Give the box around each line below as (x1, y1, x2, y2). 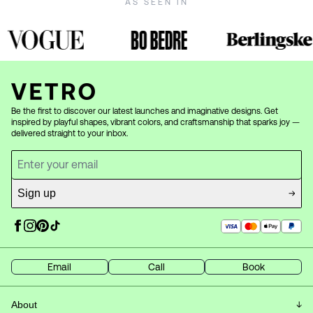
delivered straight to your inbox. (11, 129, 128, 139)
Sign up (17, 187, 56, 200)
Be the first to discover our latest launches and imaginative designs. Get (11, 106, 278, 117)
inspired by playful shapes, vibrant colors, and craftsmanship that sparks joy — (11, 117, 300, 128)
